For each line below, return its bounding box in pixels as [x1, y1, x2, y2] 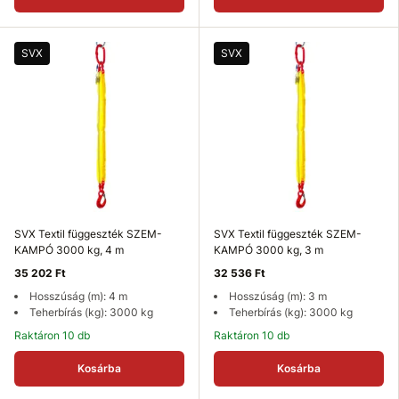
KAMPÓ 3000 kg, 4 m [14, 243, 124, 256]
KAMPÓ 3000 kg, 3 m [214, 243, 323, 256]
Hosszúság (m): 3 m [229, 289, 327, 303]
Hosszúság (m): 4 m [29, 289, 127, 303]
